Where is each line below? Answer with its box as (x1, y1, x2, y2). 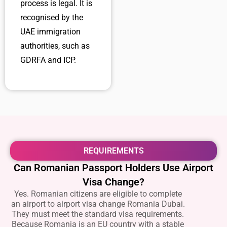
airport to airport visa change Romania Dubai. (22, 199, 185, 209)
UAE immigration (20, 27, 81, 36)
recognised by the (20, 13, 83, 22)
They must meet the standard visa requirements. (12, 209, 184, 219)
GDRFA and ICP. (20, 55, 76, 65)
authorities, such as (20, 41, 90, 51)
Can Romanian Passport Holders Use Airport (14, 162, 213, 174)
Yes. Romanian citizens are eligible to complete (14, 189, 182, 199)
